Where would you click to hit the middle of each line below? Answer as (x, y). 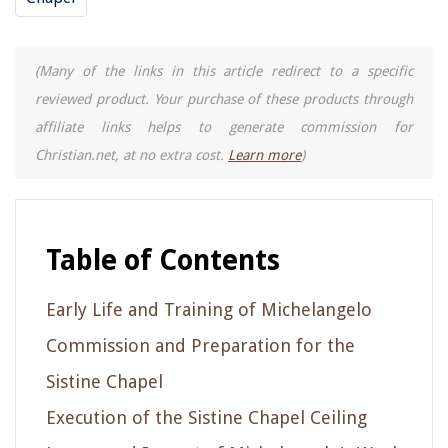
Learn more (264, 154)
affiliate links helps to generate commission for (224, 126)
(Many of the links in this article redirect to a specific (224, 70)
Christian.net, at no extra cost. (131, 154)
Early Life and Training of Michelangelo (209, 309)
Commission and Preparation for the (200, 345)
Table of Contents (163, 260)
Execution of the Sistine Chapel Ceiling (206, 417)
